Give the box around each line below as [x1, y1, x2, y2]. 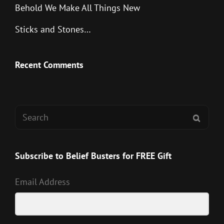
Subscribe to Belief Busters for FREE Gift [15, 150, 171, 162]
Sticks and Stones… [15, 23, 91, 35]
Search [14, 105, 40, 117]
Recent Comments [15, 59, 83, 71]
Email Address [15, 176, 70, 188]
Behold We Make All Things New [15, 2, 140, 14]
